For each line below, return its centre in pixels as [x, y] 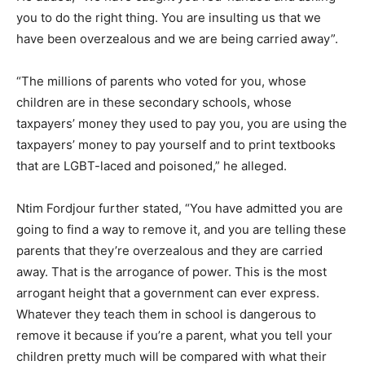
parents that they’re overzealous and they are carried [169, 250]
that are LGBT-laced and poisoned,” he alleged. [152, 165]
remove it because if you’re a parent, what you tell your [174, 335]
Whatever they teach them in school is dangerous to [166, 314]
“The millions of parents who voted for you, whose [161, 81]
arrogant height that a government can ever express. [168, 292]
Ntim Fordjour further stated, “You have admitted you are [180, 208]
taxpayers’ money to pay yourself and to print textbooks [176, 144]
